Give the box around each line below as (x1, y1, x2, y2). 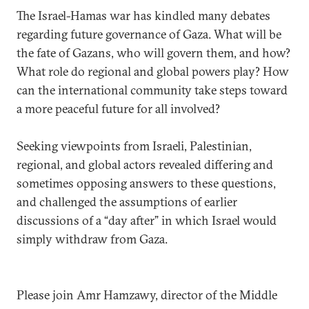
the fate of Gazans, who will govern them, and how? (17, 44, 290, 61)
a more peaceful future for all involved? (17, 100, 237, 117)
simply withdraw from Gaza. (17, 230, 176, 247)
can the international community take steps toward (17, 81, 288, 98)
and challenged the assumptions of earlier (17, 193, 237, 210)
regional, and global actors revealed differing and (17, 156, 273, 172)
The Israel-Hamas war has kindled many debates (17, 7, 270, 23)
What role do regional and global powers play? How (17, 63, 289, 79)
